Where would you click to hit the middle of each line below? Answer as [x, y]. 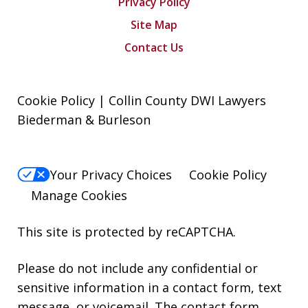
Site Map [154, 24]
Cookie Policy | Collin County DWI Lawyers [142, 100]
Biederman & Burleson [84, 119]
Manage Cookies [79, 196]
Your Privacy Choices [111, 175]
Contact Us [154, 47]
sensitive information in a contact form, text [150, 288]
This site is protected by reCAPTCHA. [126, 232]
